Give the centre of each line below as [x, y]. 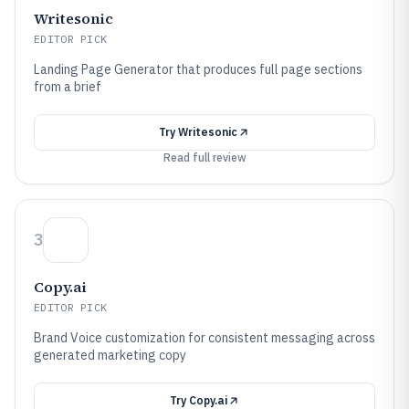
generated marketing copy [110, 355]
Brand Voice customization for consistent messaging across [204, 338]
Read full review [204, 157]
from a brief [68, 87]
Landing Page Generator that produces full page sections [198, 69]
